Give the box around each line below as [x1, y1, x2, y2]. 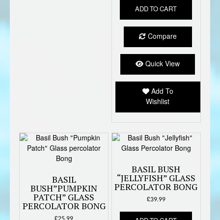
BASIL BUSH [132, 163, 181, 175]
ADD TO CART [135, 3, 177, 15]
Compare [145, 30, 177, 43]
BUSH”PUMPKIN [30, 182, 98, 194]
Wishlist [146, 95, 170, 108]
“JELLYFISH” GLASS [116, 171, 195, 184]
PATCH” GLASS [33, 191, 95, 203]
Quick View [143, 57, 180, 70]
